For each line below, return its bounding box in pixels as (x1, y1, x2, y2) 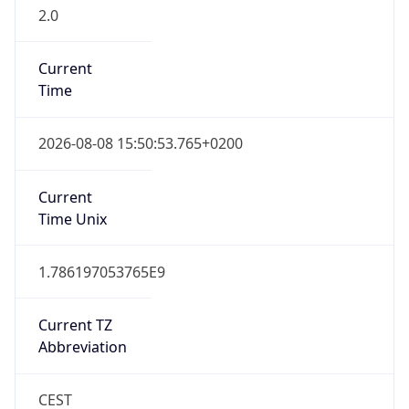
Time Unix (37, 208, 107, 229)
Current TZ (37, 315, 112, 336)
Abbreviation (37, 337, 127, 358)
